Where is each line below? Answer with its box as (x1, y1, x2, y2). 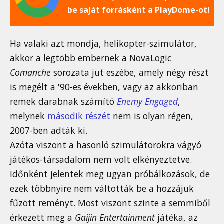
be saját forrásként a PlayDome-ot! (67, 4, 210, 15)
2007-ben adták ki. (10, 124, 87, 137)
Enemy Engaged (117, 95, 178, 108)
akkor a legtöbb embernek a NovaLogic (10, 52, 171, 64)
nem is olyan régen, (110, 110, 193, 122)
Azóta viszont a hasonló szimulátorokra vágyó (10, 139, 201, 151)
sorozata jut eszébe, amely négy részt (51, 66, 209, 79)
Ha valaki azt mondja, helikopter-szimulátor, (10, 37, 197, 50)
